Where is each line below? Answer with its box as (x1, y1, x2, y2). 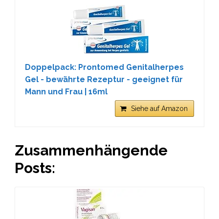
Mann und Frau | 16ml (25, 87, 108, 96)
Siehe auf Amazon (131, 105, 188, 112)
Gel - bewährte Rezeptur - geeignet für (25, 75, 183, 84)
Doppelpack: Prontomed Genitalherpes (25, 63, 184, 72)
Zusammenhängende (15, 142, 168, 159)
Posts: (15, 159, 55, 176)
